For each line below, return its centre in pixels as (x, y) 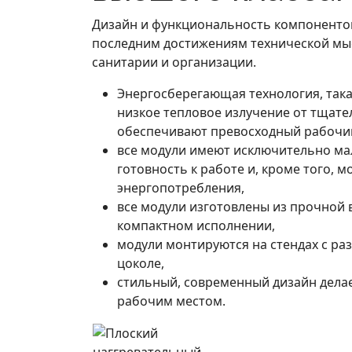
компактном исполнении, (196, 225)
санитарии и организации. (174, 62)
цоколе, (141, 263)
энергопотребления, (181, 188)
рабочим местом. (171, 301)
